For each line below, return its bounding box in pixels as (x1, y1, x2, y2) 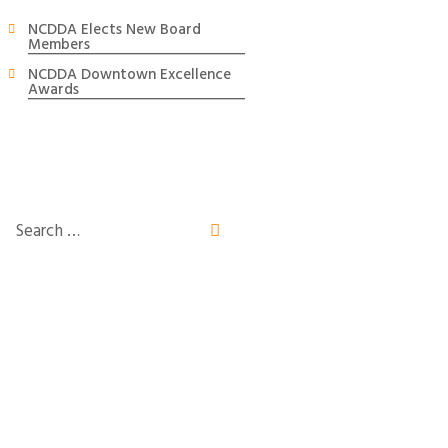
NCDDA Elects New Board (27, 17, 201, 42)
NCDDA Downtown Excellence (27, 63, 231, 88)
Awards (27, 78, 79, 103)
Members (27, 32, 90, 57)
